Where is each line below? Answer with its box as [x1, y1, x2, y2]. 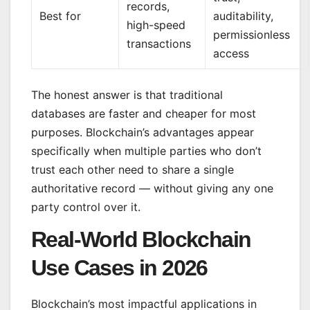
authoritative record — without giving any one [31, 181, 273, 196]
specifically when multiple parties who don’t [31, 144, 262, 158]
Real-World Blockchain [31, 226, 251, 252]
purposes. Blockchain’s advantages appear [31, 125, 254, 140]
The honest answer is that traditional [31, 88, 223, 102]
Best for [39, 9, 82, 24]
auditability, [213, 9, 274, 24]
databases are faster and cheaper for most [31, 107, 256, 121]
